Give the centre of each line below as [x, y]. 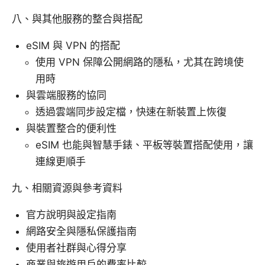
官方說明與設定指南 [71, 215]
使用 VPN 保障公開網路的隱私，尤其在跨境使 [140, 62]
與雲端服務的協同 [66, 96]
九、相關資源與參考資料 [67, 188]
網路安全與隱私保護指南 [81, 232]
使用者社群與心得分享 [76, 248]
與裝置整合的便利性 [71, 129]
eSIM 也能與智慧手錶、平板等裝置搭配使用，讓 [144, 145]
